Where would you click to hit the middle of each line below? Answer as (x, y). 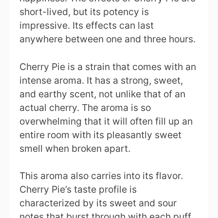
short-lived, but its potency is (84, 11)
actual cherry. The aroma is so (85, 107)
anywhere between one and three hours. (108, 39)
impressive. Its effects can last (87, 25)
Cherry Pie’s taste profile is (78, 190)
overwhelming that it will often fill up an (106, 121)
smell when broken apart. (75, 148)
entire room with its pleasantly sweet (100, 135)
